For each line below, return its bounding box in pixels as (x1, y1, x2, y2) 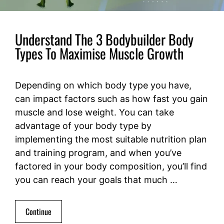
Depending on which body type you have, (15, 80, 191, 91)
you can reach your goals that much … (15, 174, 177, 185)
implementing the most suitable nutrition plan (15, 134, 207, 145)
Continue (25, 205, 51, 218)
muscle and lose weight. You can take (15, 107, 174, 118)
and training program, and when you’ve (15, 147, 181, 158)
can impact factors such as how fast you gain (15, 93, 208, 104)
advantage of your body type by (15, 120, 151, 131)
